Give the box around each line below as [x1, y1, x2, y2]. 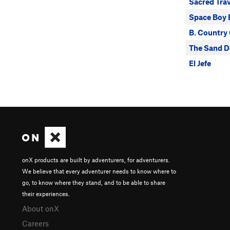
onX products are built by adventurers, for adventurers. [22, 156, 170, 163]
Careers [22, 218, 49, 228]
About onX [22, 203, 59, 213]
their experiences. [22, 189, 70, 197]
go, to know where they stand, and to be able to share [22, 178, 165, 186]
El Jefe [189, 59, 211, 68]
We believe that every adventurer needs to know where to [22, 167, 176, 175]
